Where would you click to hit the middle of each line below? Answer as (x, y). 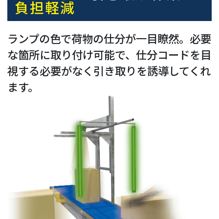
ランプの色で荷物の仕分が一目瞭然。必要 (109, 39)
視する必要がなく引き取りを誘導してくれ (109, 71)
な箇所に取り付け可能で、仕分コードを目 (109, 55)
